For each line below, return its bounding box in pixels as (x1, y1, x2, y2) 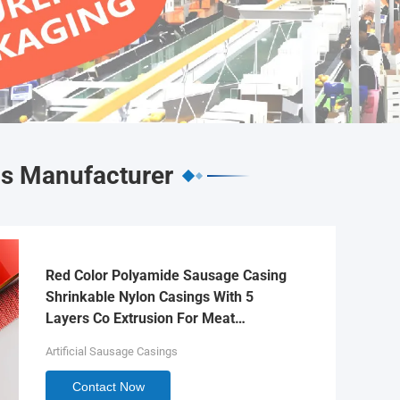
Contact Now (71, 379, 145, 394)
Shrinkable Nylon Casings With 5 (46, 288, 254, 305)
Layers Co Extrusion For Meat (46, 310, 235, 327)
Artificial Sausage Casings (46, 345, 178, 358)
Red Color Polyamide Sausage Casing (46, 267, 287, 284)
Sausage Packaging (46, 331, 173, 348)
